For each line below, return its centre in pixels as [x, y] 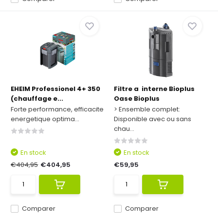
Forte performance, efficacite [57, 109]
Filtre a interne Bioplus [154, 89]
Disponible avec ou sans [153, 119]
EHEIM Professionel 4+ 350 [56, 89]
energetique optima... [45, 119]
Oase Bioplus [137, 99]
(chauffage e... [37, 99]
